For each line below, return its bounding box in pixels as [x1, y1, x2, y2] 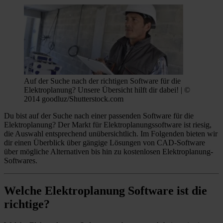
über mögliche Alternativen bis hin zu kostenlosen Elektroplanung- [4, 147, 213, 156]
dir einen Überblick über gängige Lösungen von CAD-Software [4, 138, 205, 147]
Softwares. [4, 156, 37, 165]
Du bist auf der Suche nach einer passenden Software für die [4, 111, 194, 120]
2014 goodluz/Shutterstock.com [24, 95, 123, 104]
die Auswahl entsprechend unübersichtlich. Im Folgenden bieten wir [4, 129, 218, 138]
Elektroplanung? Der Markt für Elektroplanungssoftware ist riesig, [4, 120, 212, 129]
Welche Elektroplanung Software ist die [4, 184, 207, 197]
